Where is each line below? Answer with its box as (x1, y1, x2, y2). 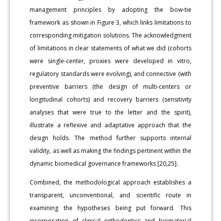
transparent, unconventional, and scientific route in (30, 190, 191, 199)
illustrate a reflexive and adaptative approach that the (30, 120, 191, 129)
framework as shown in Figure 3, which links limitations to (30, 18, 191, 27)
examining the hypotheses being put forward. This (30, 203, 191, 212)
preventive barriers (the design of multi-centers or (30, 82, 191, 91)
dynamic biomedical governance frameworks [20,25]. (30, 159, 179, 168)
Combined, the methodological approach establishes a (30, 178, 191, 186)
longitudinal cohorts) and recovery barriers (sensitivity (30, 95, 191, 104)
